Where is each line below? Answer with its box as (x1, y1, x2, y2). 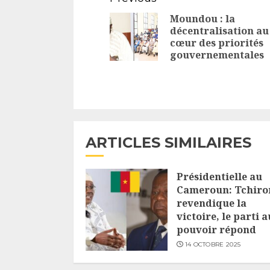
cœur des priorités (170, 36, 263, 50)
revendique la (177, 196, 246, 210)
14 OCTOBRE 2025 (184, 240, 241, 249)
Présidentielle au (177, 170, 262, 184)
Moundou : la (170, 12, 235, 26)
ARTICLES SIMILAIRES (86, 134, 251, 152)
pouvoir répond (177, 223, 256, 237)
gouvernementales (170, 48, 264, 62)
